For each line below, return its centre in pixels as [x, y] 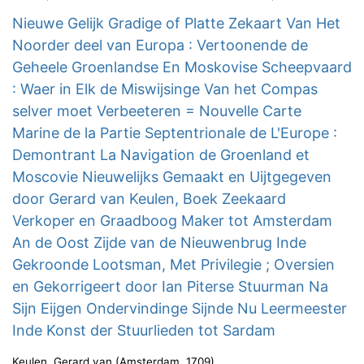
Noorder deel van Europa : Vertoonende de [160, 45]
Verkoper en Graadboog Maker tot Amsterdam [172, 221]
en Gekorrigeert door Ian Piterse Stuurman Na [170, 286]
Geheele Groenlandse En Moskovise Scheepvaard [182, 67]
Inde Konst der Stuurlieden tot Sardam [144, 330]
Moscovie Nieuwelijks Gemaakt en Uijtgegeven [172, 177]
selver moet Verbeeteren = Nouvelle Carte [157, 111]
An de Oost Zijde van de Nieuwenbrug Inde [159, 243]
